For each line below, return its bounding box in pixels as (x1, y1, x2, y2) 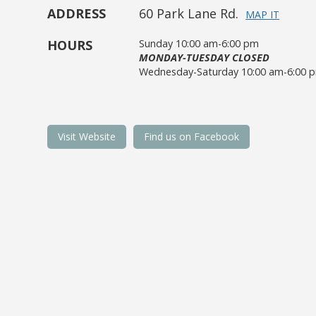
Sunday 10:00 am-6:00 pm (139, 37, 260, 50)
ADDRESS (47, 5, 107, 22)
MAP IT (245, 8, 280, 21)
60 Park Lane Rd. (139, 5, 239, 22)
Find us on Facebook (144, 130, 240, 143)
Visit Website (58, 130, 116, 143)
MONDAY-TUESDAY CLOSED (139, 51, 270, 64)
